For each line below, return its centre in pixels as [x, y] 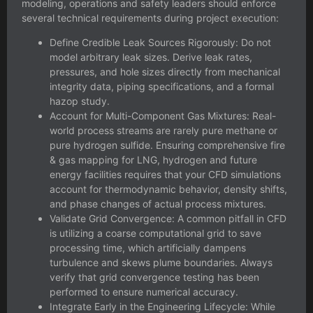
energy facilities [86, 175]
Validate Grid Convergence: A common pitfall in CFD [168, 219]
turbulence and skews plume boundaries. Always [161, 263]
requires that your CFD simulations [201, 175]
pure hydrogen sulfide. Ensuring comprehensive [160, 145]
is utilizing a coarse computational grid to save [155, 233]
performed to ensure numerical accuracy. [144, 292]
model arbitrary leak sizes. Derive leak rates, [151, 57]
